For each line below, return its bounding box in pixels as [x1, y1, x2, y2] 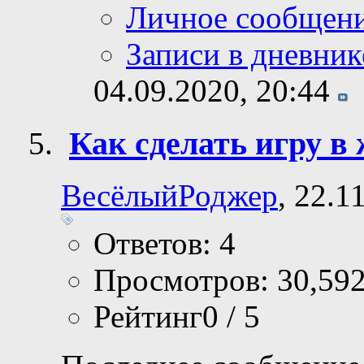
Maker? [61, 162, 171, 200]
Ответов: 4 [93, 264, 236, 300]
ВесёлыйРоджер [61, 216, 278, 252]
